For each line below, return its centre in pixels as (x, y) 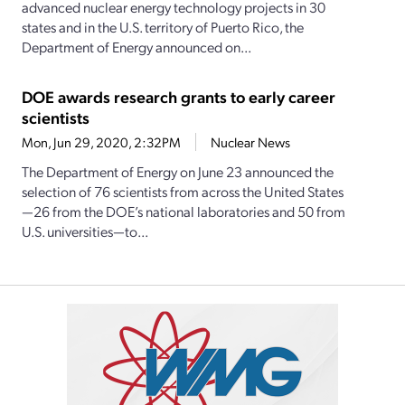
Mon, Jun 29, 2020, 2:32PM (101, 142)
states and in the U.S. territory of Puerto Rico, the (163, 27)
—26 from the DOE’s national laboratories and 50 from (184, 212)
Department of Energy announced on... (137, 47)
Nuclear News (250, 142)
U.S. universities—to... (85, 231)
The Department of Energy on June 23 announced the (178, 172)
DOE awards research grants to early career (179, 97)
